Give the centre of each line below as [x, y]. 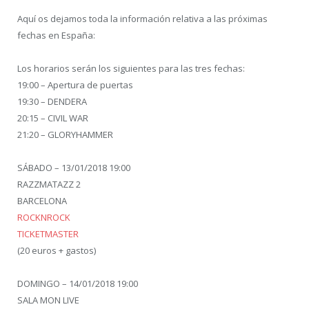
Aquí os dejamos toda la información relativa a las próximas [142, 18]
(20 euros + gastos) [57, 250]
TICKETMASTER [48, 233]
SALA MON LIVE [48, 300]
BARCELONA [42, 200]
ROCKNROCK [44, 217]
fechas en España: [56, 35]
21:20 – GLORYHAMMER [65, 134]
